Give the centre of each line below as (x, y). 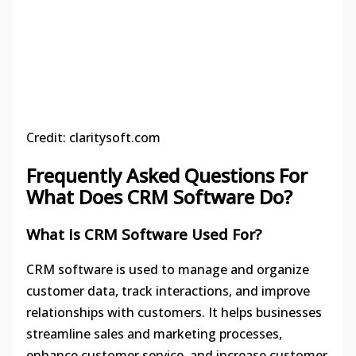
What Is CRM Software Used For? (143, 234)
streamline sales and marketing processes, (154, 334)
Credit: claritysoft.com (93, 137)
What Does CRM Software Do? (159, 196)
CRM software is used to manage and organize (167, 270)
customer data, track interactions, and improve (168, 291)
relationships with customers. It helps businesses (174, 313)
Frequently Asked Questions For (166, 175)
